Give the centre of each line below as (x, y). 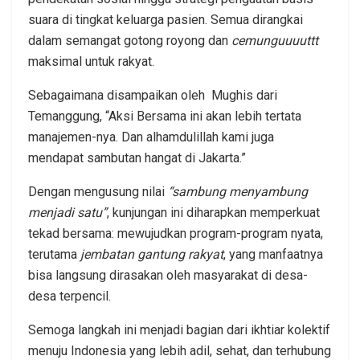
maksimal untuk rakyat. (91, 61)
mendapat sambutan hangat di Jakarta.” (137, 157)
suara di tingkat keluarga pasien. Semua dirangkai (166, 19)
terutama (54, 254)
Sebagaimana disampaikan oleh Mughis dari (153, 95)
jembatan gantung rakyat (152, 254)
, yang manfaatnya (273, 254)
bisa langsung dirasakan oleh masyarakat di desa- (168, 275)
